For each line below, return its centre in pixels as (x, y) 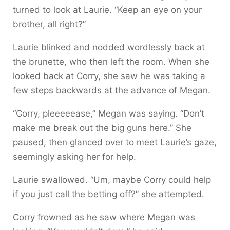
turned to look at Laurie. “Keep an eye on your (107, 9)
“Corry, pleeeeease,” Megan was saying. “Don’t (109, 113)
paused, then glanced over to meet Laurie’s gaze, (115, 142)
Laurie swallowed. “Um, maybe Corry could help (112, 179)
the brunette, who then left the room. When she (111, 61)
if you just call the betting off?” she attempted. (109, 194)
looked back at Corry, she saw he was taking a (109, 76)
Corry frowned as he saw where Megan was (104, 217)
